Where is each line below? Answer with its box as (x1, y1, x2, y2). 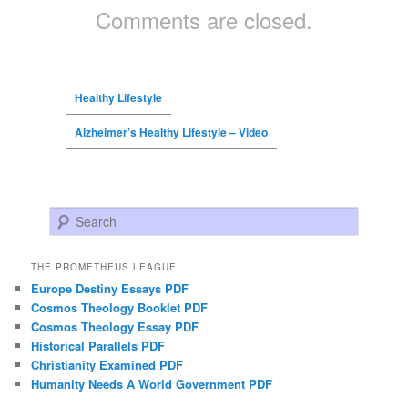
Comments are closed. (96, 3, 312, 36)
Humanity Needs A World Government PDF (31, 374, 273, 393)
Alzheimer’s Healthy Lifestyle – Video (74, 123, 268, 140)
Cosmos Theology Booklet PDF (31, 298, 209, 316)
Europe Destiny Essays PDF (31, 279, 189, 297)
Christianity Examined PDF (31, 355, 184, 373)
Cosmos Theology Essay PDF (31, 317, 199, 335)
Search (49, 207, 87, 225)
